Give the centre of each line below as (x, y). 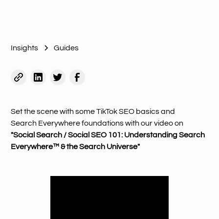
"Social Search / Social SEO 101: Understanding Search (108, 135)
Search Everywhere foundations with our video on (97, 123)
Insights (25, 48)
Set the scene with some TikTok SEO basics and (93, 111)
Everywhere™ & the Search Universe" (76, 147)
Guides (66, 48)
